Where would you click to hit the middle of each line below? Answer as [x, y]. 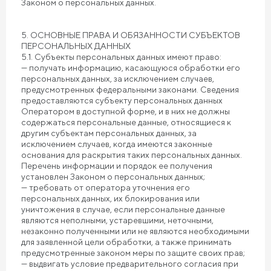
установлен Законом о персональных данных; [113, 177]
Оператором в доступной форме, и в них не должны [126, 111]
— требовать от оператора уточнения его [106, 188]
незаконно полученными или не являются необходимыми [135, 231]
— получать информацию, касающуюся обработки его [131, 68]
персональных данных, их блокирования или [110, 198]
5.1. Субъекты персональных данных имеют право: [121, 57]
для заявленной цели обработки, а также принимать [126, 242]
